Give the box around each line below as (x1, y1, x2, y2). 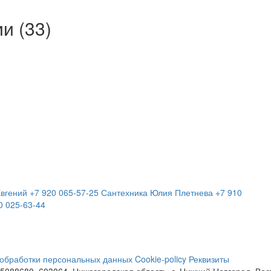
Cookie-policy (135, 253, 186, 265)
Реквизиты (189, 253, 229, 265)
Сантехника (101, 186, 148, 198)
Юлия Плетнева (150, 186, 213, 198)
